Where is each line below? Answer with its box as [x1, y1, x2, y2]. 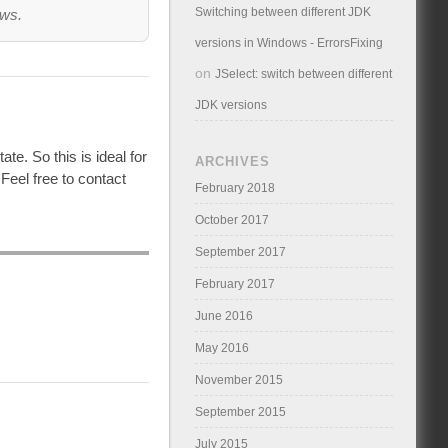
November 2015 [195, 372, 284, 387]
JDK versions [195, 97, 268, 112]
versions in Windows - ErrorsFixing [195, 35, 384, 50]
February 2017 [195, 276, 276, 291]
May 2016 [195, 340, 250, 355]
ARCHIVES [195, 153, 271, 169]
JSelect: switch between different [215, 66, 393, 81]
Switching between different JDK [195, 4, 372, 19]
